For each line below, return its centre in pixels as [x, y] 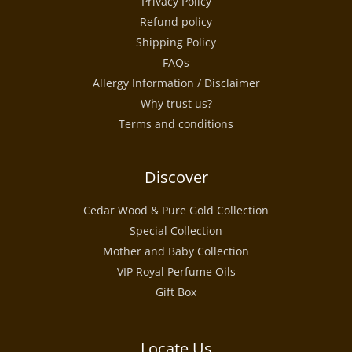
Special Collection [176, 231]
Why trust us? [176, 104]
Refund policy [176, 22]
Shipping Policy [176, 42]
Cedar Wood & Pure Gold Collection [176, 211]
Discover [176, 178]
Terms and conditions [176, 124]
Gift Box [176, 292]
